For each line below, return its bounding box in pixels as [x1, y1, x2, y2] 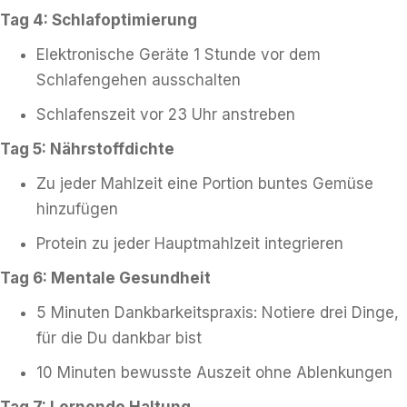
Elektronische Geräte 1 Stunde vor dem [36, 45, 321, 64]
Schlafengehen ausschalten [36, 71, 241, 89]
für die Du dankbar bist [36, 329, 202, 347]
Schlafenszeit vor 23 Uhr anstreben [36, 105, 295, 124]
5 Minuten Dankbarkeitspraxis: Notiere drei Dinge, [36, 303, 399, 322]
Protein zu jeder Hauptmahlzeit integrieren [36, 234, 343, 253]
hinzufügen [36, 200, 118, 218]
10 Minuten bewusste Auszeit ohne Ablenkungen [36, 363, 392, 382]
